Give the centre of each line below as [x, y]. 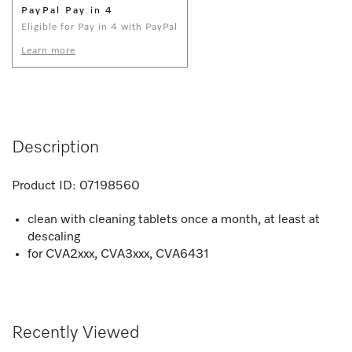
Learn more [48, 51]
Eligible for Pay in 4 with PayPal [99, 27]
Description [55, 147]
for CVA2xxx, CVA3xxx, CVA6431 [120, 254]
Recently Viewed [75, 333]
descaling [55, 237]
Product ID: [44, 186]
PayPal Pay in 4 [68, 11]
